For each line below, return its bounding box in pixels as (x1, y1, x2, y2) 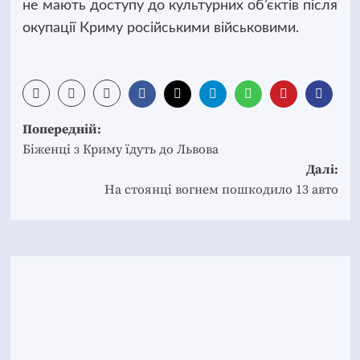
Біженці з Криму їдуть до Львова (22, 141, 219, 157)
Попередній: (22, 121, 101, 137)
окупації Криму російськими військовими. (22, 20, 299, 35)
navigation (21, 139, 138, 170)
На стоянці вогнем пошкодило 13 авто (104, 181, 338, 198)
